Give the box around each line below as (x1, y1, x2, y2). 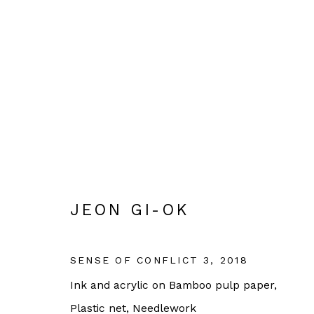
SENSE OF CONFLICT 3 (70, 254, 211, 266)
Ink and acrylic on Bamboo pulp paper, (70, 278, 277, 292)
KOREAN (186, 139, 235, 150)
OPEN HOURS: (56, 287, 167, 302)
